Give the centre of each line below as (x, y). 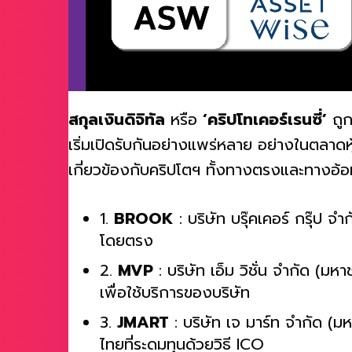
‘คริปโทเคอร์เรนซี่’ (265, 128)
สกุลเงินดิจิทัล (117, 128)
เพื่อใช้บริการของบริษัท (175, 301)
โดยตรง (126, 249)
